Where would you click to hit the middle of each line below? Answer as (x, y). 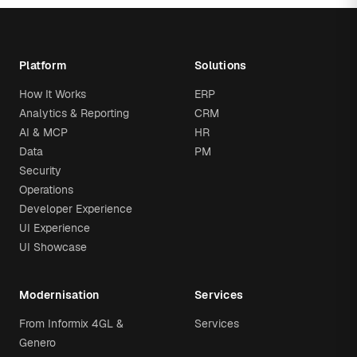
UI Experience (55, 228)
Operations (46, 190)
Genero (37, 343)
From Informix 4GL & (71, 324)
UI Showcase (53, 247)
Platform (43, 65)
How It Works (53, 94)
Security (40, 171)
